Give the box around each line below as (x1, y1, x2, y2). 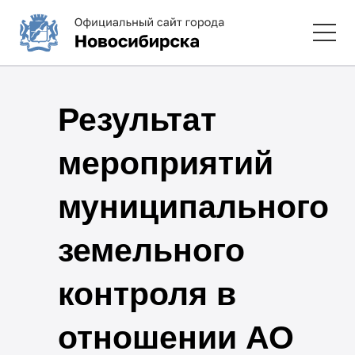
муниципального (57, 188, 329, 225)
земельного (57, 231, 245, 269)
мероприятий (57, 144, 273, 181)
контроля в (57, 275, 236, 312)
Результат (57, 101, 216, 138)
